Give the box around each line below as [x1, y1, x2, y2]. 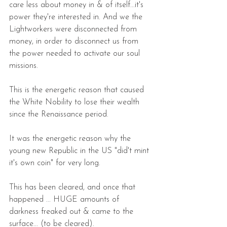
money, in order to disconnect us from [9, 37, 141, 46]
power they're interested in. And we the [9, 13, 145, 21]
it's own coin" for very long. [9, 159, 105, 167]
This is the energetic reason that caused [9, 86, 146, 94]
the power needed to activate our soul [9, 49, 142, 58]
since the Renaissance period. [9, 110, 111, 119]
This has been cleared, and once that [9, 183, 138, 192]
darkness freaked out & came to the [9, 207, 136, 216]
